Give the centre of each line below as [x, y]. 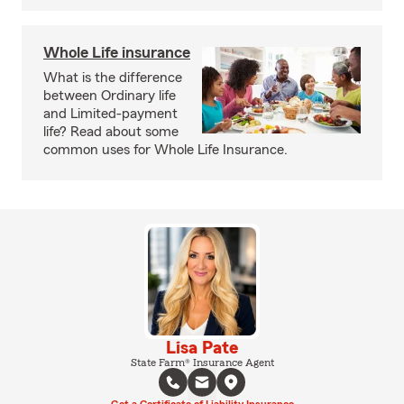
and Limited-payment [110, 114]
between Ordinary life [110, 96]
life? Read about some [111, 132]
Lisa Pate [202, 348]
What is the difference [113, 78]
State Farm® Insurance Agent [202, 363]
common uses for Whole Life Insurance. [165, 150]
